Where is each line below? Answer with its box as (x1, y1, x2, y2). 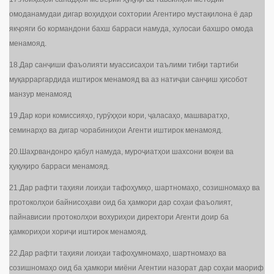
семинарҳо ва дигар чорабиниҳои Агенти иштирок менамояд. (9, 126, 223, 135)
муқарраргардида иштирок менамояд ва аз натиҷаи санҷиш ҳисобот (9, 75, 248, 84)
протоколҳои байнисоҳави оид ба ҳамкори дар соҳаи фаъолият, (9, 198, 232, 207)
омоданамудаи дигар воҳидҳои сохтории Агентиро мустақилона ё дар (9, 10, 253, 19)
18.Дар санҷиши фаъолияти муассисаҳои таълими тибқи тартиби (9, 61, 239, 70)
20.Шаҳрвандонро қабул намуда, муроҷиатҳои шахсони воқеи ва (9, 147, 234, 157)
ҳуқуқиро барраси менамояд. (9, 162, 109, 171)
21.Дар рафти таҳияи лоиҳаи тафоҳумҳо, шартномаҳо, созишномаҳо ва (9, 183, 260, 193)
